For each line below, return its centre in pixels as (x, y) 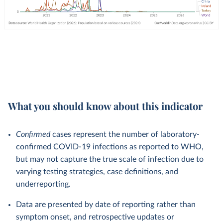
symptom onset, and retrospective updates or (95, 217)
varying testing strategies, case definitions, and (97, 172)
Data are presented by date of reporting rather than (106, 205)
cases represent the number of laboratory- (125, 134)
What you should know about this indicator (105, 106)
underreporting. (43, 184)
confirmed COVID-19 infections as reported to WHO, (110, 147)
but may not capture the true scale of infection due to (110, 159)
